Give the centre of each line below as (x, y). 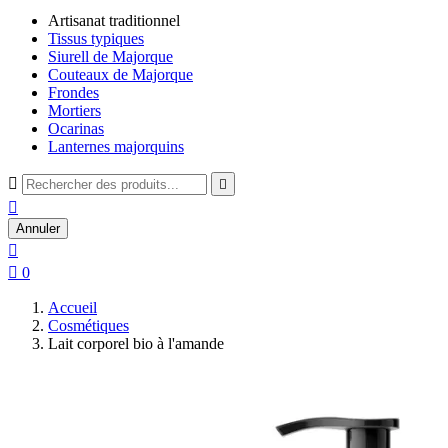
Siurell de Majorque (110, 56)
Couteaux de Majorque (120, 74)
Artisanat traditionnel (114, 20)
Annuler (38, 228)
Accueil (72, 307)
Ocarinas (76, 128)
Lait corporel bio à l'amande (136, 343)
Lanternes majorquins (116, 146)
